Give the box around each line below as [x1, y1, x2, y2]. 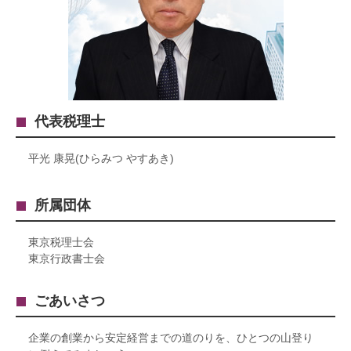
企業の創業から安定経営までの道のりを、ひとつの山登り [28, 331, 313, 344]
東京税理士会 [28, 235, 94, 248]
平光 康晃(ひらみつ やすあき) [28, 151, 174, 165]
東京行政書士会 [28, 251, 105, 265]
